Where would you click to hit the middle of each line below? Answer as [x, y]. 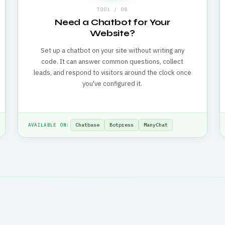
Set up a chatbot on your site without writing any [112, 50]
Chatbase [88, 125]
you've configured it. [113, 83]
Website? [113, 33]
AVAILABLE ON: [49, 125]
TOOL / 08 [113, 9]
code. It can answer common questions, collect [113, 61]
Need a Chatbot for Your [113, 22]
